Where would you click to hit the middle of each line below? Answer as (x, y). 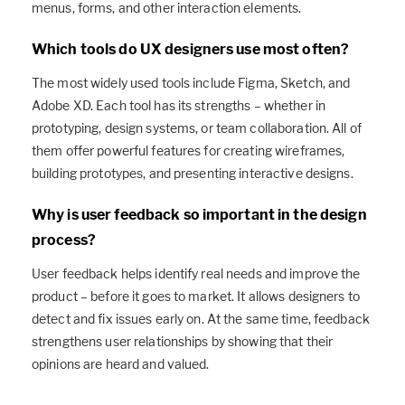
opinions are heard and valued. (121, 364)
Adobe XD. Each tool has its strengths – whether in (179, 106)
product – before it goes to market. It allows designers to (196, 297)
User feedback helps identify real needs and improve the (196, 274)
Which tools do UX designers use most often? (191, 50)
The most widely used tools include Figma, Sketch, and (191, 83)
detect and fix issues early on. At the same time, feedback (201, 319)
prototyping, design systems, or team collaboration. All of (197, 128)
